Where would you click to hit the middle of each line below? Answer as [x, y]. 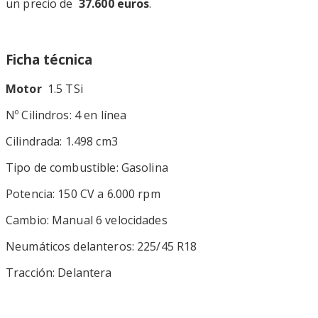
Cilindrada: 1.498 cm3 [62, 142]
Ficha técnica [49, 60]
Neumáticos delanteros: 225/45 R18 [102, 247]
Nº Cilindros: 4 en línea [66, 115]
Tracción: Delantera [59, 273]
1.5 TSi [64, 89]
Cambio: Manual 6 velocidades [87, 220]
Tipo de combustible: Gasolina [87, 168]
